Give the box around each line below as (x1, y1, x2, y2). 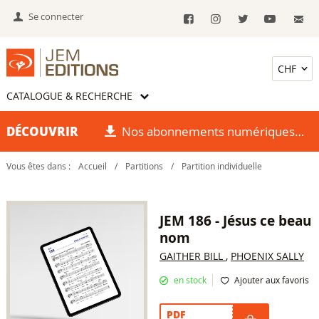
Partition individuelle (181, 160, 262, 172)
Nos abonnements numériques (122, 122, 296, 140)
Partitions (125, 160, 163, 172)
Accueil (78, 160, 107, 172)
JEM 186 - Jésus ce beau (159, 211, 311, 231)
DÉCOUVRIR (6, 122, 78, 140)
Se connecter (28, 10, 84, 23)
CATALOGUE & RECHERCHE (6, 89, 132, 103)
